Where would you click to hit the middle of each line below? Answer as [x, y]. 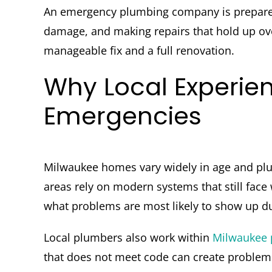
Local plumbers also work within [128, 238]
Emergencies [122, 116]
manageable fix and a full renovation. [139, 51]
